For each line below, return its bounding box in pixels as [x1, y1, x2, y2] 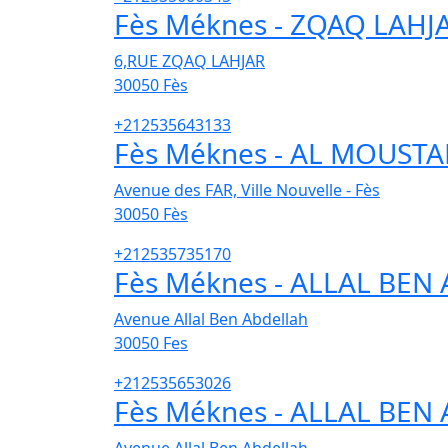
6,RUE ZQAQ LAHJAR [114, 50, 265, 73]
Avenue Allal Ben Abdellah [114, 308, 308, 331]
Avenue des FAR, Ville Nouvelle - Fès [114, 179, 380, 202]
